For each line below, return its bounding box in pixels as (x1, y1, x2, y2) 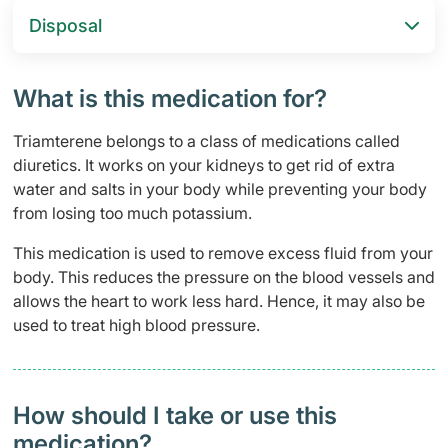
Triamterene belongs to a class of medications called (13, 131, 400, 151)
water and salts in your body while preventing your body (13, 179, 427, 199)
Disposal (29, 15, 102, 36)
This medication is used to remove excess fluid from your (13, 243, 433, 263)
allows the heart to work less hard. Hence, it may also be (13, 291, 425, 311)
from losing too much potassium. (13, 203, 252, 223)
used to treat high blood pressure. (13, 315, 260, 335)
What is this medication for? (13, 84, 327, 113)
